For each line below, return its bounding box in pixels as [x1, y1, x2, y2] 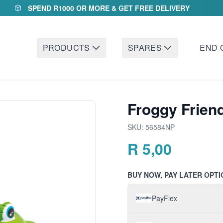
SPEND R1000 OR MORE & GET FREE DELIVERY [27, 3, 190, 13]
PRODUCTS [42, 42, 90, 53]
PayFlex [152, 193, 177, 203]
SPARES [127, 42, 162, 53]
